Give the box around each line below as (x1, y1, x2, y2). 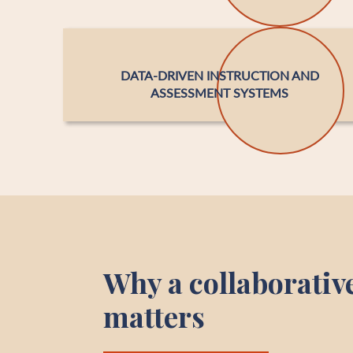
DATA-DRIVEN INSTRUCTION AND (120, 68, 319, 83)
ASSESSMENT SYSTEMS (150, 85, 289, 100)
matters (103, 297, 205, 335)
